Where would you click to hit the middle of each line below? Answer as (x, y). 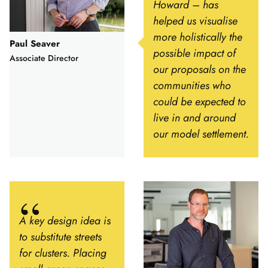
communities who (192, 85)
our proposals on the (200, 69)
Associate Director (44, 58)
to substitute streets (60, 237)
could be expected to (200, 101)
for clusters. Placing (63, 253)
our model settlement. (201, 134)
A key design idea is (65, 220)
